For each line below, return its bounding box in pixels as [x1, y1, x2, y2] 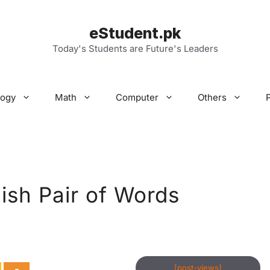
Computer [116, 92, 159, 103]
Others [198, 92, 227, 103]
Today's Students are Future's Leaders [52, 43, 218, 54]
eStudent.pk [89, 24, 181, 42]
